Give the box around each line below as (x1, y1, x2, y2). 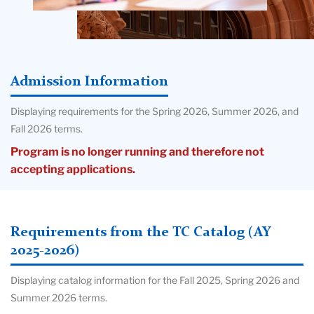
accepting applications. (11, 163, 135, 177)
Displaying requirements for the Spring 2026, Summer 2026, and (11, 106, 299, 118)
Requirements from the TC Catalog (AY (11, 226, 271, 240)
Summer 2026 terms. (11, 292, 107, 304)
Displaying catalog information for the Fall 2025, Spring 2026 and (11, 275, 299, 287)
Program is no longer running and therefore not (11, 145, 264, 159)
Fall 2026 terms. (11, 123, 83, 135)
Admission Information (11, 75, 168, 90)
